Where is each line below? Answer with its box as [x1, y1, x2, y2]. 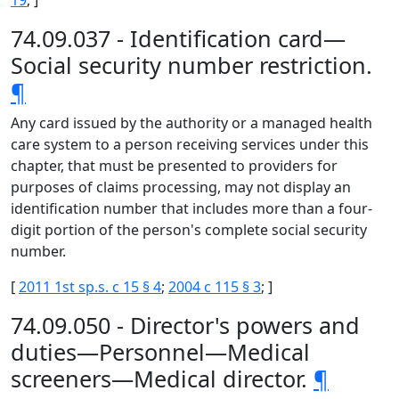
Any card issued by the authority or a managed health [11, 113, 372, 133]
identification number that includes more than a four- [11, 199, 372, 218]
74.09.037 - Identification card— [11, 23, 346, 53]
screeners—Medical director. [11, 363, 313, 394]
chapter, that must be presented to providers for [11, 156, 338, 175]
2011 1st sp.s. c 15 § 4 [19, 277, 161, 297]
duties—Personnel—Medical [11, 337, 310, 367]
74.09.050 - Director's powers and [11, 310, 360, 340]
